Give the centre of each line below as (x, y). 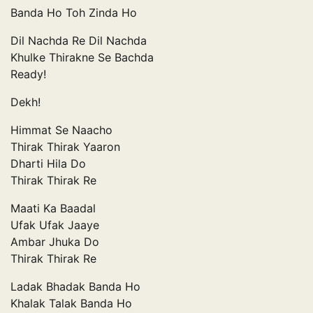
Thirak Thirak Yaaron (65, 146)
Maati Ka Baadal (53, 208)
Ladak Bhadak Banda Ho (75, 286)
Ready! (28, 74)
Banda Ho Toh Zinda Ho (74, 12)
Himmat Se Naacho (61, 130)
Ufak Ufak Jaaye (55, 225)
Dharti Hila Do (48, 163)
